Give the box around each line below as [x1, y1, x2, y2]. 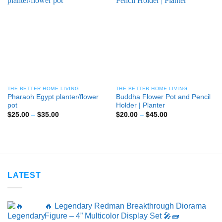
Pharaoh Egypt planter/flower [7, 93, 99, 101]
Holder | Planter [115, 102, 165, 110]
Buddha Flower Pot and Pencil [115, 93, 211, 101]
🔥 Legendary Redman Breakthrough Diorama [45, 202, 206, 210]
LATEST [7, 171, 41, 180]
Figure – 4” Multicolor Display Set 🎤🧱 [45, 212, 179, 220]
